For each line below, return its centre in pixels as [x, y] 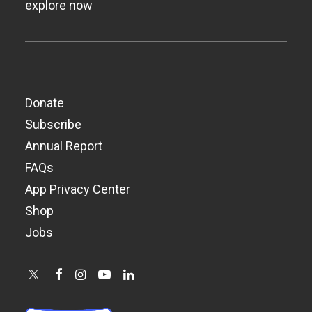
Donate [45, 103]
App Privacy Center [78, 189]
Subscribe [53, 124]
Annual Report [64, 146]
